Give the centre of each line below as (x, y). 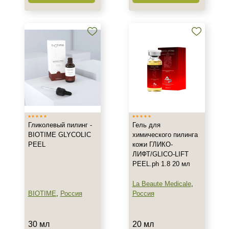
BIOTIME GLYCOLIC (59, 135)
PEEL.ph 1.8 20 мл (161, 164)
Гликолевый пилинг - (60, 125)
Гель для (146, 125)
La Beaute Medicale (162, 184)
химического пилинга (165, 135)
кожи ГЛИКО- (152, 144)
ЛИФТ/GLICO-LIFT (160, 154)
